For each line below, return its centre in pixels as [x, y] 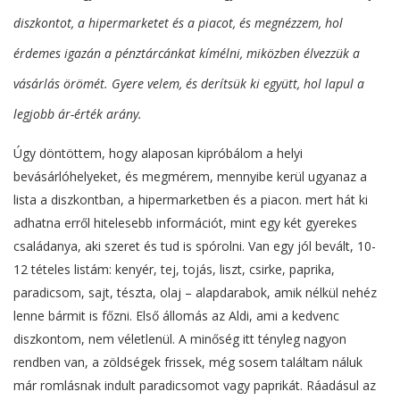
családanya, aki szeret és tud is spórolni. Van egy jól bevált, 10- [195, 246]
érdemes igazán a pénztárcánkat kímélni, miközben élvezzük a [187, 54]
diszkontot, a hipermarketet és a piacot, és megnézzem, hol [178, 23]
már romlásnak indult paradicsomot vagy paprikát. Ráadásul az [195, 386]
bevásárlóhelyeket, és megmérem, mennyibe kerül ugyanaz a [190, 177]
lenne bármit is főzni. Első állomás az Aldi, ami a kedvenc [176, 316]
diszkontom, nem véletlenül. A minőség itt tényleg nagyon [180, 339]
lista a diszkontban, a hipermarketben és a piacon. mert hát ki [191, 200]
